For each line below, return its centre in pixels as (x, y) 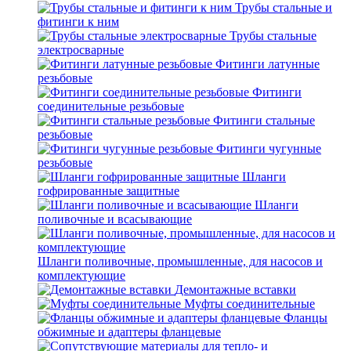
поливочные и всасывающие (115, 219)
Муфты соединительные (250, 304)
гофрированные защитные (109, 191)
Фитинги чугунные (269, 148)
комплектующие (81, 275)
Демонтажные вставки (235, 289)
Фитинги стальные (264, 120)
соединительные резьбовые (111, 106)
